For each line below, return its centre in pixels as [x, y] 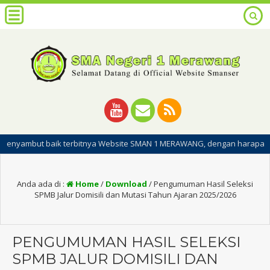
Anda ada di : [42, 184]
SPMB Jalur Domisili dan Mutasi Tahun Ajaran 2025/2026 [135, 194]
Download [126, 184]
